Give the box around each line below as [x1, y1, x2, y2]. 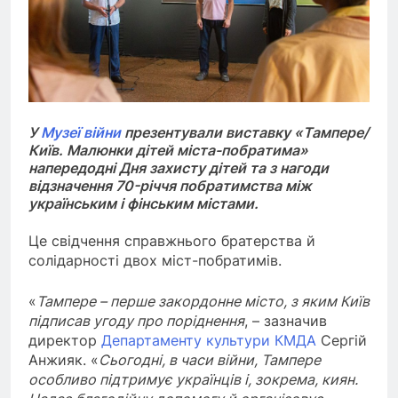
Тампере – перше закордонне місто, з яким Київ [36, 292, 370, 311]
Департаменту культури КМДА [101, 331, 316, 350]
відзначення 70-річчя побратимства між [28, 176, 312, 195]
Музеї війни [41, 123, 121, 141]
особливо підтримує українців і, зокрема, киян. [28, 370, 358, 389]
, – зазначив [244, 312, 327, 330]
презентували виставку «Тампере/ [121, 123, 369, 141]
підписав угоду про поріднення [28, 312, 244, 330]
